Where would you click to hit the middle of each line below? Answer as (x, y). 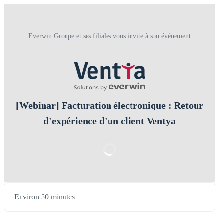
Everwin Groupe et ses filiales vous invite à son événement (109, 36)
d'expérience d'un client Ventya (109, 121)
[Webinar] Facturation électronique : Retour (109, 105)
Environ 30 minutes (44, 197)
